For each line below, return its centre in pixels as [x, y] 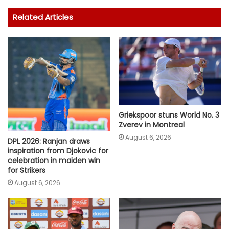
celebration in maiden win [54, 160]
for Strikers [27, 170]
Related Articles [43, 17]
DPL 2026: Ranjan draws [49, 141]
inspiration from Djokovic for [58, 151]
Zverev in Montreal [152, 125]
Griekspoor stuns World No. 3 [169, 115]
